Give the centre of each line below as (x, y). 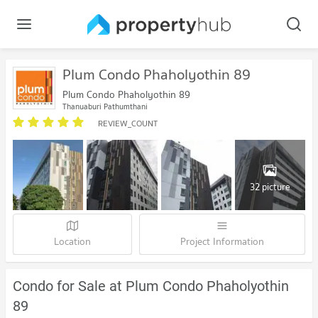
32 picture (270, 187)
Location (72, 242)
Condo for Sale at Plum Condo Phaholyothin (151, 286)
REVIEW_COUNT (128, 123)
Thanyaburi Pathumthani (105, 106)
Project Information (222, 242)
